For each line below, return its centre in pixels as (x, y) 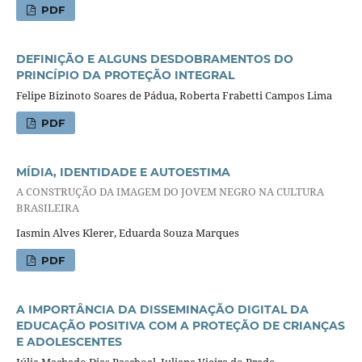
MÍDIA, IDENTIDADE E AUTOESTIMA (123, 173)
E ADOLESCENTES (69, 342)
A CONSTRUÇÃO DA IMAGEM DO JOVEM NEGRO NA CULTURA (170, 191)
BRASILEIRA (47, 207)
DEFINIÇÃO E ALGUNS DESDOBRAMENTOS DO (154, 59)
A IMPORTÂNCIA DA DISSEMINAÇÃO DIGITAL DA (162, 310)
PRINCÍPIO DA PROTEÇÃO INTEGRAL (125, 76)
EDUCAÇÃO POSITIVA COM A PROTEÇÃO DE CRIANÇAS (180, 326)
